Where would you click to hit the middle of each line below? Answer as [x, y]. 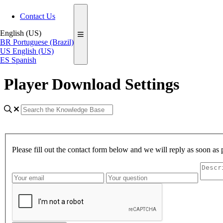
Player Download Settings [92, 84]
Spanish [24, 60]
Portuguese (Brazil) [43, 42]
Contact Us [38, 16]
